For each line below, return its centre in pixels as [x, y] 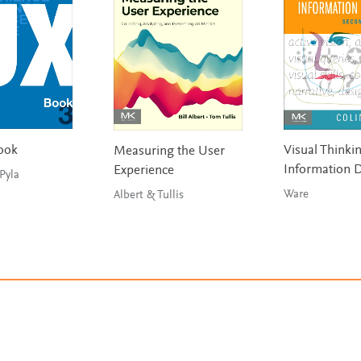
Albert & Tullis [149, 196]
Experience [143, 172]
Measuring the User [169, 152]
